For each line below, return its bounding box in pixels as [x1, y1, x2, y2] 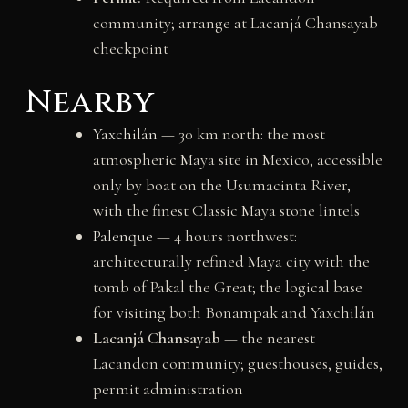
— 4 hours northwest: [152, 226, 297, 247]
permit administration [92, 379, 243, 400]
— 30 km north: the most [157, 124, 325, 145]
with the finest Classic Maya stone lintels [92, 200, 360, 221]
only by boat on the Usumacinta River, [92, 175, 351, 196]
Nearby [25, 82, 155, 125]
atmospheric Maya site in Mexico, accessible [92, 149, 382, 170]
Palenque [92, 226, 153, 247]
